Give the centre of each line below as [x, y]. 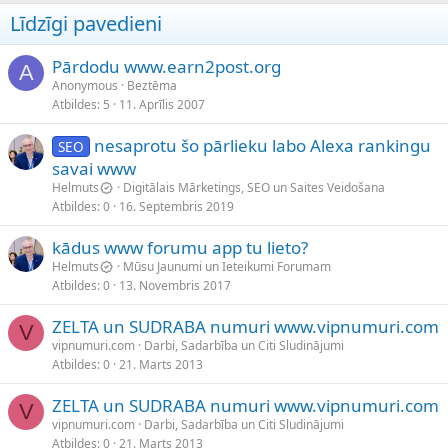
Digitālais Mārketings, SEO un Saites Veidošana [254, 188]
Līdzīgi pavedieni [86, 24]
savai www [94, 169]
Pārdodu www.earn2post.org [166, 67]
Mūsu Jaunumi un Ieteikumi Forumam [227, 267]
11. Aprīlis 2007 [162, 105]
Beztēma [152, 86]
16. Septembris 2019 [176, 207]
